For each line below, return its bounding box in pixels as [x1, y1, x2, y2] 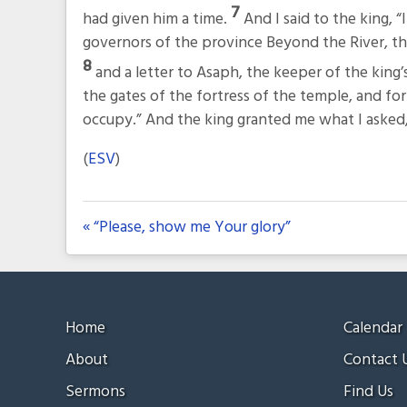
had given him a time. [82, 5, 231, 33]
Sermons [65, 378, 125, 405]
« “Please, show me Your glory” [82, 214, 291, 242]
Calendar [343, 314, 403, 342]
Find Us [343, 378, 394, 405]
